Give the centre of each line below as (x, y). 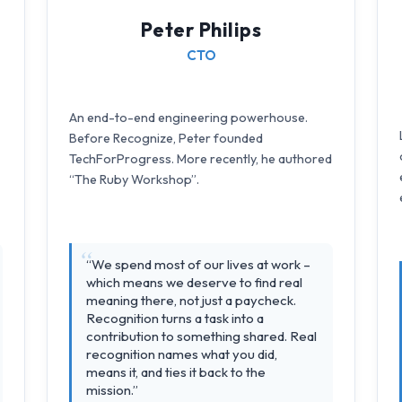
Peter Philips (201, 30)
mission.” (112, 390)
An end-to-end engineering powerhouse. (188, 118)
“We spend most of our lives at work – (198, 265)
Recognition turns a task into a (175, 319)
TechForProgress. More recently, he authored (201, 159)
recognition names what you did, (182, 354)
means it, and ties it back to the (176, 372)
